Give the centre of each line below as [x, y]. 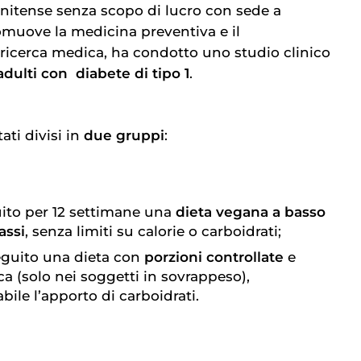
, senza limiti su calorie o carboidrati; [153, 232]
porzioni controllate [214, 257]
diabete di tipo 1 [133, 74]
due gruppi [124, 135]
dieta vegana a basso [251, 212]
